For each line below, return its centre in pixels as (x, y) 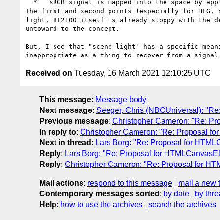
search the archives (182, 204)
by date (176, 193)
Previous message (74, 121)
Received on (49, 73)
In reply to (58, 132)
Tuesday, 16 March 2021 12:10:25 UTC (141, 73)
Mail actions (61, 183)
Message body (121, 99)
